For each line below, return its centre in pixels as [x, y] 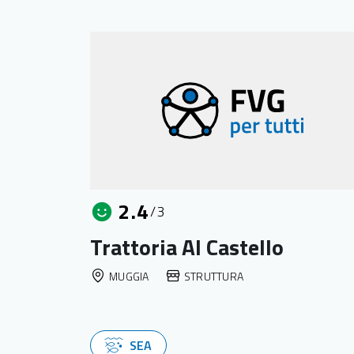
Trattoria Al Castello [187, 247]
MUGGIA [129, 276]
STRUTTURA [214, 276]
